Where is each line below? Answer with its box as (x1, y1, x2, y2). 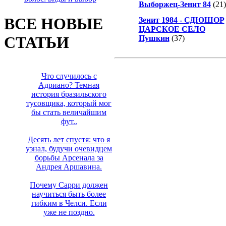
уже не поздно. (43, 208, 95, 217)
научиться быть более (32, 190, 106, 199)
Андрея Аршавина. (36, 162, 102, 172)
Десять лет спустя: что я (28, 135, 110, 144)
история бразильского (31, 90, 106, 99)
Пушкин (138, 34, 169, 43)
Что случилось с (41, 72, 97, 81)
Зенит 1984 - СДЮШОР (138, 16, 224, 25)
